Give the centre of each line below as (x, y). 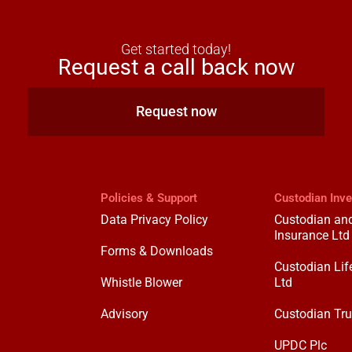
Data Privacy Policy (155, 220)
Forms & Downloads (157, 251)
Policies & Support (149, 198)
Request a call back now (176, 68)
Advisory (125, 314)
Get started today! (176, 49)
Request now (176, 112)
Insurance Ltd (312, 236)
